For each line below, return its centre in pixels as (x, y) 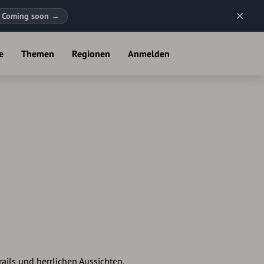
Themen (38, 54)
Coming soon (26, 16)
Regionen (91, 54)
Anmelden (149, 54)
